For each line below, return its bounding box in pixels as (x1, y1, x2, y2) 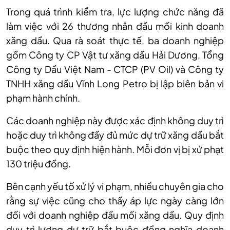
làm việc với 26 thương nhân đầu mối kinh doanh (6, 20, 224, 32)
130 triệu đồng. (6, 158, 71, 169)
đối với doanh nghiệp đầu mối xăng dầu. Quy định (6, 209, 224, 221)
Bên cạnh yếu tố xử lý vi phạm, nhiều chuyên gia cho (6, 180, 224, 192)
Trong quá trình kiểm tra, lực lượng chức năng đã (6, 6, 224, 17)
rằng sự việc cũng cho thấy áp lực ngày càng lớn (6, 195, 224, 206)
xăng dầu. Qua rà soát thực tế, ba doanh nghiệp (6, 34, 224, 46)
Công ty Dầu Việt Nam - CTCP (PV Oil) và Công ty (6, 63, 224, 75)
